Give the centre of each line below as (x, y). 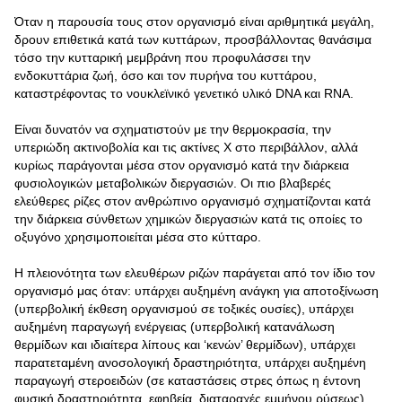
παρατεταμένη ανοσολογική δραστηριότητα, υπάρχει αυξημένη (190, 363)
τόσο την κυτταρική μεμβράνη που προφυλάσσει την (162, 57)
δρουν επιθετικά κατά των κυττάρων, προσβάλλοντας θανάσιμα (193, 39)
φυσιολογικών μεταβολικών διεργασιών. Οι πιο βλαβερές (173, 183)
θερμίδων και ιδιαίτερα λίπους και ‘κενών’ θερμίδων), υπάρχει (185, 345)
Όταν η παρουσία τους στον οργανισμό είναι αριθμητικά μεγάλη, (194, 22)
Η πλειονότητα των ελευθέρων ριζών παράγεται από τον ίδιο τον (195, 273)
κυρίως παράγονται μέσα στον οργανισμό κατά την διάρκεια (182, 165)
